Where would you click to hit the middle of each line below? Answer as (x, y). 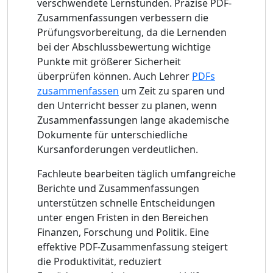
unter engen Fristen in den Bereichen (123, 217)
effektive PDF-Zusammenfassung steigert (133, 246)
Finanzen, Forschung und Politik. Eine (123, 232)
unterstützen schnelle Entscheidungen (126, 203)
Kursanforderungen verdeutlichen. (118, 149)
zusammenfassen (78, 90)
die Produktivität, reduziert (99, 261)
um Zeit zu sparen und (172, 90)
